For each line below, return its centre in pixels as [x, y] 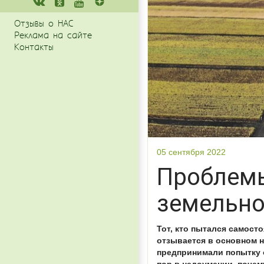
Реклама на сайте [53, 36]
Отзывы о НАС [44, 24]
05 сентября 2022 [191, 152]
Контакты [34, 47]
